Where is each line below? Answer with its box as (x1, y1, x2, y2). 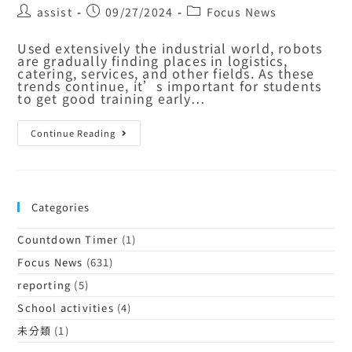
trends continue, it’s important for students (17, 75, 322, 95)
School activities (17, 299, 114, 315)
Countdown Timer (17, 231, 119, 247)
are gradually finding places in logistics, (17, 50, 288, 70)
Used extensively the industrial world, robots (17, 38, 323, 57)
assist (36, 3, 72, 20)
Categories (31, 199, 90, 214)
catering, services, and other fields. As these (17, 63, 315, 82)
